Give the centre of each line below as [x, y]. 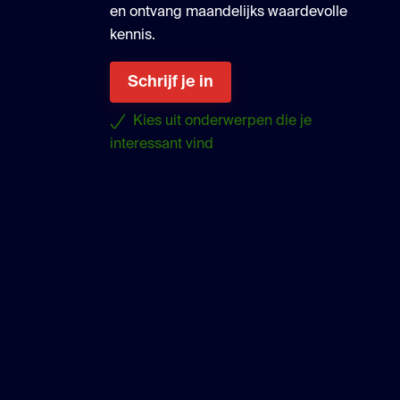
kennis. [133, 36]
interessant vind [162, 145]
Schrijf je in [171, 83]
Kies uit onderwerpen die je [223, 122]
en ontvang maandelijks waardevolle [229, 13]
